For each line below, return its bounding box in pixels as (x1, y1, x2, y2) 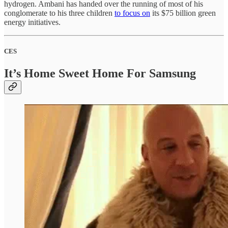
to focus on (115, 8, 150, 17)
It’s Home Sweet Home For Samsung (4, 67, 196, 80)
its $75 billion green (150, 8, 216, 17)
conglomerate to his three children (4, 8, 115, 17)
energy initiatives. (4, 17, 61, 26)
